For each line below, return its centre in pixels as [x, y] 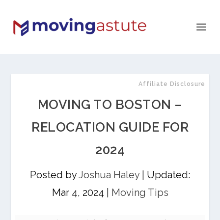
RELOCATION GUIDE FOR [110, 127]
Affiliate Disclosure [172, 84]
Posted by [54, 175]
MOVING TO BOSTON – [110, 105]
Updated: [168, 175]
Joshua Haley [109, 175]
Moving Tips [140, 192]
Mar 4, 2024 [78, 192]
